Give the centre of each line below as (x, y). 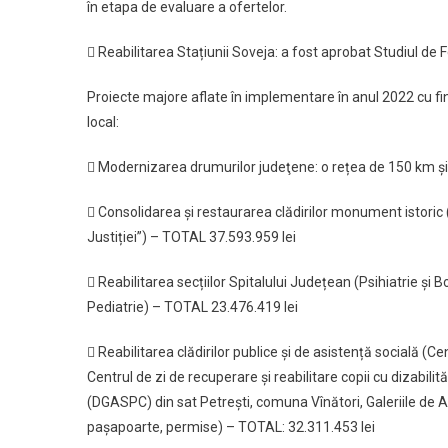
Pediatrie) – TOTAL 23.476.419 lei (192, 307)
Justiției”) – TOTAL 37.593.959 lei (191, 237)
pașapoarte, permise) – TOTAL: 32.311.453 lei (231, 427)
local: (103, 122)
